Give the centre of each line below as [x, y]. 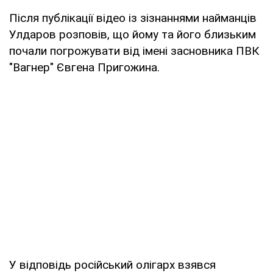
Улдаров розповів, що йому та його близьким [133, 34]
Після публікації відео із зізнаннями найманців [133, 18]
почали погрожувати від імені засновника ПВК [134, 51]
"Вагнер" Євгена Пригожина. [84, 67]
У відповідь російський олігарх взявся [112, 264]
